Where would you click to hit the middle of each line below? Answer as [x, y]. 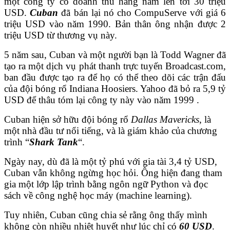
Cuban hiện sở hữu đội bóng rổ [68, 120]
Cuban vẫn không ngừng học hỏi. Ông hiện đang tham [113, 173]
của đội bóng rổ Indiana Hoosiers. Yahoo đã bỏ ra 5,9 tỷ [115, 89]
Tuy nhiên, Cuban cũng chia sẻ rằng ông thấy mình [106, 215]
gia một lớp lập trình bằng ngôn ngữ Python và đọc [106, 184]
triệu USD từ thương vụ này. [61, 35]
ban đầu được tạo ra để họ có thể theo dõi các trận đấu [115, 78]
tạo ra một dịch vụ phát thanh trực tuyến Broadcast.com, [115, 66]
